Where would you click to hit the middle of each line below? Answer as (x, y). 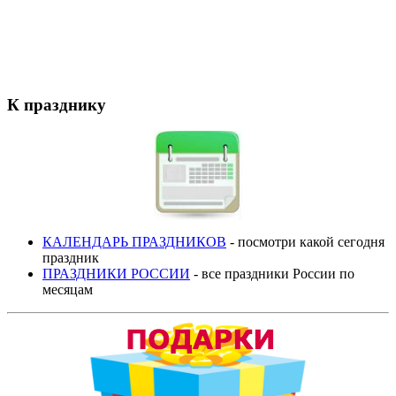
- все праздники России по (272, 274)
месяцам (69, 290)
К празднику (57, 104)
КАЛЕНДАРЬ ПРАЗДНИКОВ (134, 242)
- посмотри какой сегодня (305, 242)
